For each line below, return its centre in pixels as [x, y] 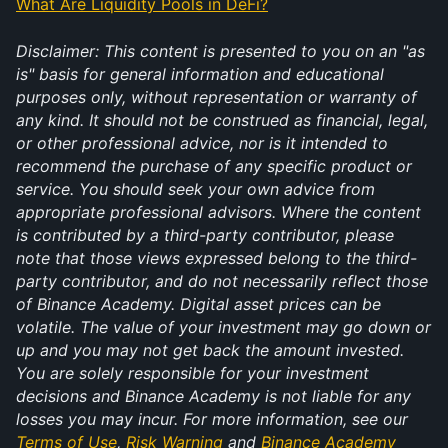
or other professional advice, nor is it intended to [202, 143]
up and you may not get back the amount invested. [210, 350]
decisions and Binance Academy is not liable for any [213, 396]
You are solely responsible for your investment [192, 373]
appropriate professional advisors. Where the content [218, 212]
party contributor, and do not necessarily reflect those [222, 281]
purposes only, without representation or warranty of [216, 97]
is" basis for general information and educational [200, 74]
